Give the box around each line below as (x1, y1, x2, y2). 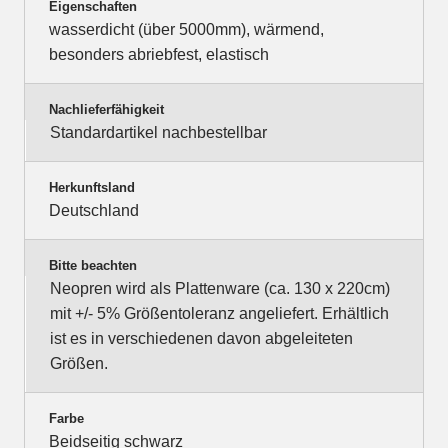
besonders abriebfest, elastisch (49, 46, 269, 64)
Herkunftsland (49, 180, 135, 196)
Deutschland (49, 202, 139, 220)
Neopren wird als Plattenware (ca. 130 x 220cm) (50, 280, 390, 298)
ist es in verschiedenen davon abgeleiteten (50, 330, 353, 348)
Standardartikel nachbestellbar (50, 124, 267, 142)
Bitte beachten (49, 258, 137, 274)
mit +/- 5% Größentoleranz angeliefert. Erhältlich (50, 305, 389, 323)
